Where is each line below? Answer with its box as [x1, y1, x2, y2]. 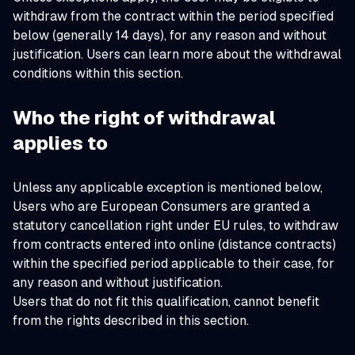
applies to [13, 132, 108, 154]
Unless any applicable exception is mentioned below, [13, 180, 323, 195]
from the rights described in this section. [13, 313, 249, 328]
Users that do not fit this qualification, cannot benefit [13, 294, 319, 309]
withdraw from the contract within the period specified [13, 9, 334, 24]
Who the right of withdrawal [13, 107, 276, 128]
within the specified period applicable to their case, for [13, 256, 334, 271]
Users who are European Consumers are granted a [13, 199, 310, 214]
